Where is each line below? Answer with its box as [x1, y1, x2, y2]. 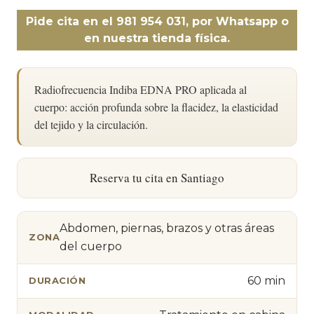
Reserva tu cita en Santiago [90, 169, 224, 186]
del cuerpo [60, 239, 122, 253]
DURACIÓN [29, 275, 86, 287]
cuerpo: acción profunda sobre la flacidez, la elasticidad [34, 99, 278, 114]
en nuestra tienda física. [84, 31, 230, 45]
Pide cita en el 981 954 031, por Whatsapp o [25, 14, 289, 28]
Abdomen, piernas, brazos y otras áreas [60, 221, 274, 235]
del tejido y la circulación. [34, 116, 148, 132]
